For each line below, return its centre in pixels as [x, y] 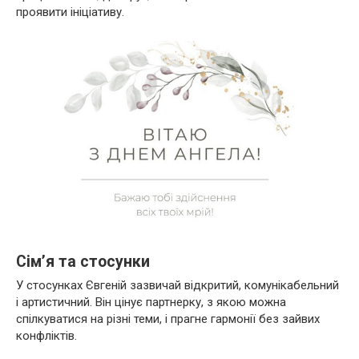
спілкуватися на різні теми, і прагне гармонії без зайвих [168, 319]
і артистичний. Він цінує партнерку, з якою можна [151, 303]
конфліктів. [46, 336]
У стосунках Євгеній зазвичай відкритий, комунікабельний [177, 286]
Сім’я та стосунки [83, 261]
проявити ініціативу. [70, 12]
